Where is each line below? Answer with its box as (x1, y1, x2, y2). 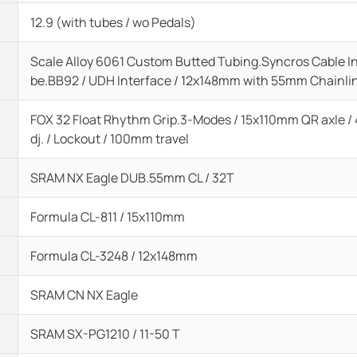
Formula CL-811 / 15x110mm (30, 208, 185, 226)
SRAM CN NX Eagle (30, 286, 138, 304)
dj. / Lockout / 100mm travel (30, 130, 189, 147)
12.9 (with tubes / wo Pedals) (30, 14, 196, 31)
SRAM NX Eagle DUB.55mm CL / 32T (30, 169, 234, 186)
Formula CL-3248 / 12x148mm (30, 247, 198, 265)
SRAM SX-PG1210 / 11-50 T (30, 325, 180, 343)
